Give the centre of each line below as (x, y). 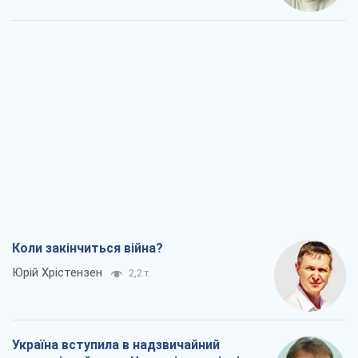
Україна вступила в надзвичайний (116, 345)
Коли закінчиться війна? (88, 249)
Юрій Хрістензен (57, 273)
